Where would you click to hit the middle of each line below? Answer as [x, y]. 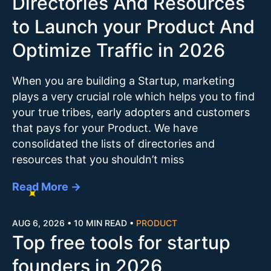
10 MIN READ [100, 223]
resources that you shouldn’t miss [98, 159]
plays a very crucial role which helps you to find [133, 96]
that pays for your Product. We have [105, 128]
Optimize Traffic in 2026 [119, 50]
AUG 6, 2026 [38, 223]
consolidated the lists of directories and [113, 143]
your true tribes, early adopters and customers [131, 112]
